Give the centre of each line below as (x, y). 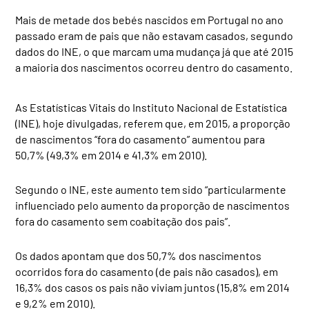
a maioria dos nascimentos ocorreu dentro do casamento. (154, 68)
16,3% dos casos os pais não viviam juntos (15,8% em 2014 (153, 288)
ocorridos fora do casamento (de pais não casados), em (147, 272)
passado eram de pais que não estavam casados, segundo (154, 36)
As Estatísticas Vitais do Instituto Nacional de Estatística (151, 108)
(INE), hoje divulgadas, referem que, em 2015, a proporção (153, 123)
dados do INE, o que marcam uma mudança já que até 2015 (154, 52)
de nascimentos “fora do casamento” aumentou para (140, 139)
